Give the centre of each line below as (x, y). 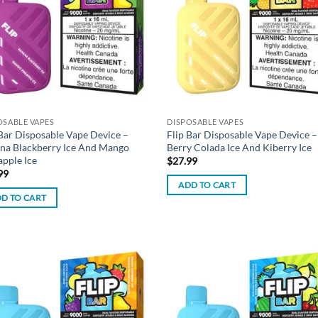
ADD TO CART (207, 185)
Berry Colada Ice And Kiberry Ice (240, 147)
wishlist (128, 285)
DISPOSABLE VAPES (205, 121)
